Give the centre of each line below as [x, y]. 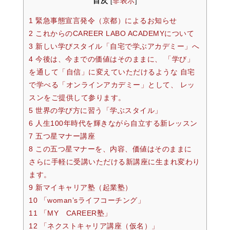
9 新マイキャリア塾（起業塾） [81, 188]
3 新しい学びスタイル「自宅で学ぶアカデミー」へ [114, 46]
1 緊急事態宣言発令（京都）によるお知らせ [103, 21]
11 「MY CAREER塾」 [70, 213]
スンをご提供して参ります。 [77, 98]
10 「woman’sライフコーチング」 [87, 200]
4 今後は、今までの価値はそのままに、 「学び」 [111, 59]
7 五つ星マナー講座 [62, 136]
